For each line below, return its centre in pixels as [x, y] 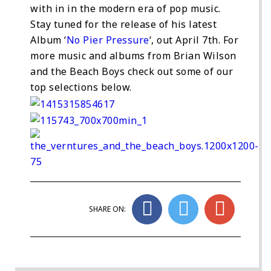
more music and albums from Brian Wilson [133, 55]
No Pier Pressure [108, 40]
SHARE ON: [107, 209]
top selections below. [81, 87]
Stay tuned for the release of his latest [123, 24]
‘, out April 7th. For [194, 40]
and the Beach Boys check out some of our [132, 71]
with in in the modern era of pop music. [126, 8]
